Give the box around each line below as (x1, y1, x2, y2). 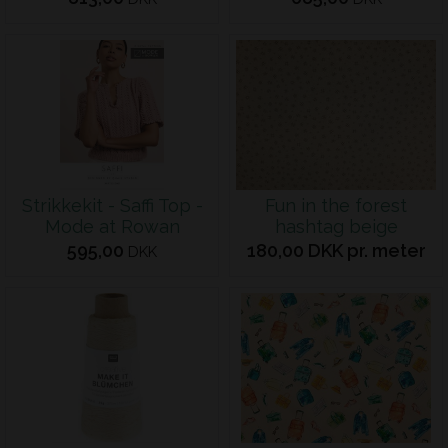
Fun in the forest (265, 195, 407, 216)
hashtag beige (274, 216, 398, 237)
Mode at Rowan (44, 216, 180, 237)
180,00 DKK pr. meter (246, 240, 426, 261)
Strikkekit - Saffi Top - (21, 195, 203, 216)
